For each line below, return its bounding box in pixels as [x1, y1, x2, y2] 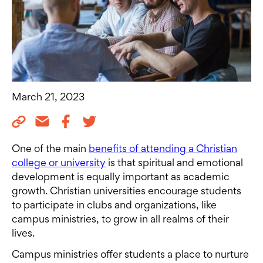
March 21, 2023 [12, 93, 85, 103]
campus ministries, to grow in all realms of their [12, 215, 229, 225]
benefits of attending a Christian [89, 145, 237, 154]
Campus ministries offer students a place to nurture [12, 251, 249, 260]
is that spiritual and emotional [106, 159, 243, 168]
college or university [12, 159, 106, 168]
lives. [12, 230, 37, 239]
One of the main [12, 145, 89, 154]
